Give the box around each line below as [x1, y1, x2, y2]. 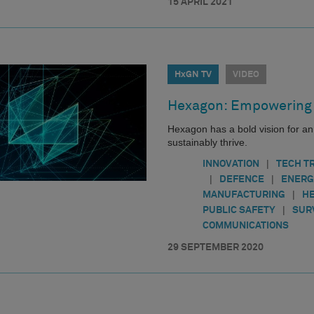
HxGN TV [175, 69, 212, 79]
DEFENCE [219, 174, 264, 184]
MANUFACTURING [203, 189, 285, 200]
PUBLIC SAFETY [203, 205, 275, 215]
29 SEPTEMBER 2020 [168, 242, 264, 252]
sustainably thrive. [168, 136, 247, 148]
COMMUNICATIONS [203, 220, 289, 231]
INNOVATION [203, 158, 259, 169]
